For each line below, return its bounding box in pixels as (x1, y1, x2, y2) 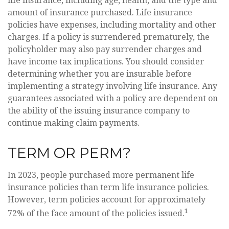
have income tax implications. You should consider (8, 56, 204, 66)
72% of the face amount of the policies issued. (8, 208, 185, 218)
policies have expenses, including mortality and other (8, 19, 216, 30)
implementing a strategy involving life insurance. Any (8, 81, 217, 91)
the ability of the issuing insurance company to (8, 105, 190, 116)
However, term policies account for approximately (8, 194, 205, 204)
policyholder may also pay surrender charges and (8, 44, 202, 54)
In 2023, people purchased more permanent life (8, 170, 194, 180)
